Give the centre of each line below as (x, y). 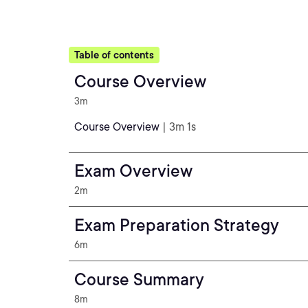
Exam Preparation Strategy (177, 225)
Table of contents (114, 55)
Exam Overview (133, 171)
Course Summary (139, 279)
